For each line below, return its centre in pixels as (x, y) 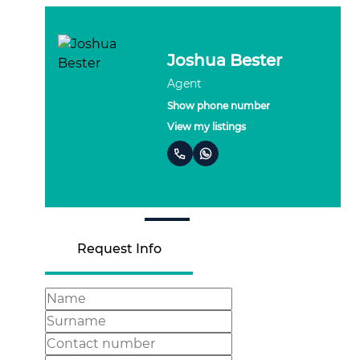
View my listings (212, 126)
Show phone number (224, 105)
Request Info (119, 249)
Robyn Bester (227, 60)
